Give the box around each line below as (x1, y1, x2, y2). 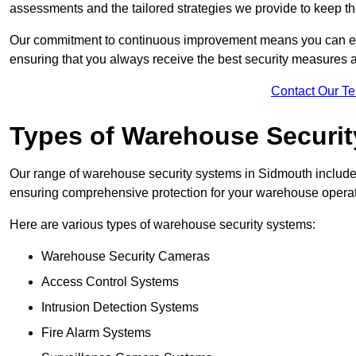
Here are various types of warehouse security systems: (10, 218, 315, 232)
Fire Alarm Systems (41, 326, 151, 340)
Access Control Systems (41, 275, 179, 289)
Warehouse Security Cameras (41, 250, 210, 264)
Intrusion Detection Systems (41, 300, 199, 315)
